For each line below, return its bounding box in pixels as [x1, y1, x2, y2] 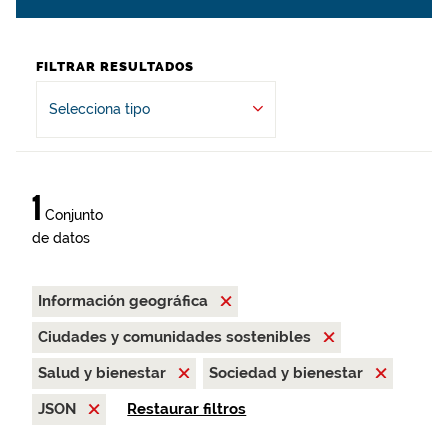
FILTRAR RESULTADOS [36, 59, 194, 74]
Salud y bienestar [38, 364, 170, 382]
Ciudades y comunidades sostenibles [38, 328, 315, 346]
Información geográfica [38, 292, 212, 310]
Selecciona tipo [49, 101, 150, 117]
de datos [32, 230, 90, 246]
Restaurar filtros [127, 400, 247, 418]
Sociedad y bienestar [209, 364, 367, 382]
